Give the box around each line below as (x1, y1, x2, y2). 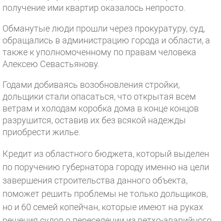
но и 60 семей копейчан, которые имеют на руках (2, 202, 203, 212)
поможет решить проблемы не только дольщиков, (2, 188, 208, 199)
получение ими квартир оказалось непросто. (2, 2, 185, 13)
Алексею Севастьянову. (2, 59, 100, 69)
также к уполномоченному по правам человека (2, 47, 196, 57)
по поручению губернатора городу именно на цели (2, 162, 209, 172)
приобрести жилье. (2, 127, 80, 137)
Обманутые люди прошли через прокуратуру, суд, (2, 23, 205, 34)
